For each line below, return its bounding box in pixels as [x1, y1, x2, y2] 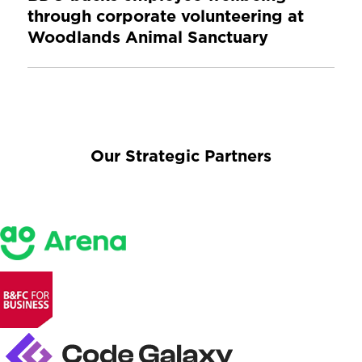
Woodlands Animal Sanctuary [27, 26, 268, 49]
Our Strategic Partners [90, 145, 271, 168]
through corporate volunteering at [27, 5, 304, 28]
